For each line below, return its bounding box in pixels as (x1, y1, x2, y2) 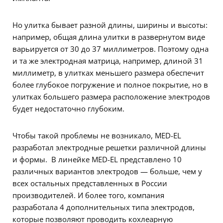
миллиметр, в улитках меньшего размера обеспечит (12, 68, 204, 78)
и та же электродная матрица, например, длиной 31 (12, 56, 203, 66)
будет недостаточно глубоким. (12, 104, 124, 114)
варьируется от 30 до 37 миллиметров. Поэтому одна (12, 44, 209, 54)
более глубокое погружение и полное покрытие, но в (12, 80, 208, 90)
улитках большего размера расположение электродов (12, 92, 210, 102)
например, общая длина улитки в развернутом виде (12, 32, 205, 42)
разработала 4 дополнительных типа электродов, (12, 202, 195, 213)
